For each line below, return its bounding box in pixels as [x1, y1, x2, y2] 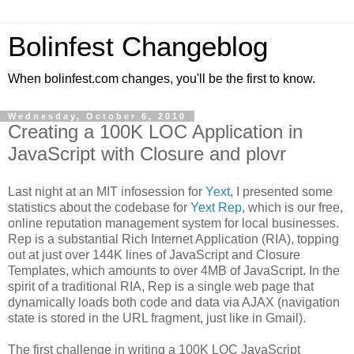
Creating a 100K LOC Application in [8, 121, 303, 142]
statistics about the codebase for [8, 200, 190, 214]
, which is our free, [242, 200, 343, 214]
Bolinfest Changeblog [8, 32, 268, 62]
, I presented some [230, 184, 333, 198]
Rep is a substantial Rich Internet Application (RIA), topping [8, 232, 339, 246]
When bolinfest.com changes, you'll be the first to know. [8, 72, 315, 85]
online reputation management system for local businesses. [8, 216, 339, 230]
